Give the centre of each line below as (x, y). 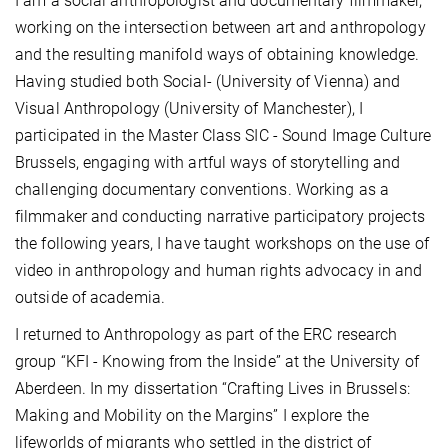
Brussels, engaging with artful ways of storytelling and (208, 163)
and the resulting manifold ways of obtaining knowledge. (217, 55)
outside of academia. (90, 298)
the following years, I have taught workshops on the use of (222, 244)
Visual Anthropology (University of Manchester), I (189, 109)
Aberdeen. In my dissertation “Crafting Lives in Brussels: (212, 389)
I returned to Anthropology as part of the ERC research (206, 335)
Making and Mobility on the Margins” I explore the (192, 416)
